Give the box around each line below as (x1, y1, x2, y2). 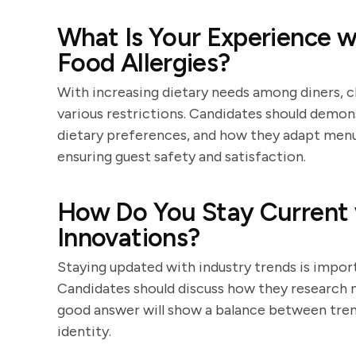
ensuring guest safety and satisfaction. (57, 148, 306, 165)
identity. (57, 323, 111, 340)
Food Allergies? (57, 48, 230, 78)
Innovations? (57, 222, 200, 253)
